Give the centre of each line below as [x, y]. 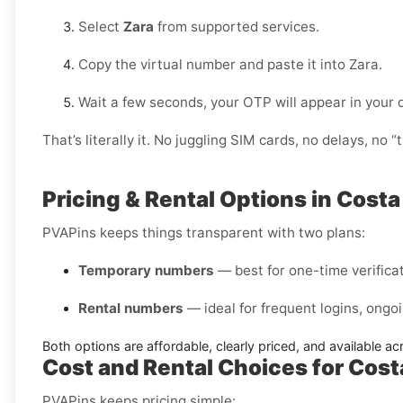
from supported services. [237, 27]
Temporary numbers [146, 271]
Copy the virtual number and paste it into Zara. [230, 65]
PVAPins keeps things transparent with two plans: [204, 233]
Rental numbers [131, 309]
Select [101, 27]
